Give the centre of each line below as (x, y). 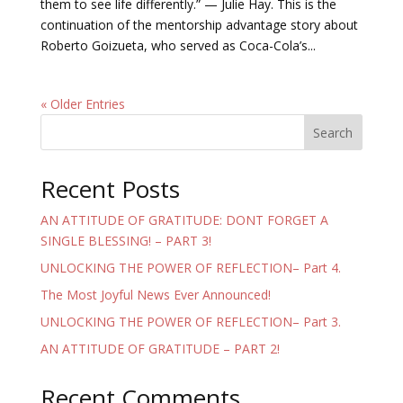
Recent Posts (110, 189)
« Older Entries (82, 104)
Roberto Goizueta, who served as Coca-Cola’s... (178, 46)
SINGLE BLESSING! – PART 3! (125, 241)
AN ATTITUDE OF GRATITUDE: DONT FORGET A (184, 220)
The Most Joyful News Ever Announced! (155, 295)
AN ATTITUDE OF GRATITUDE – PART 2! (160, 349)
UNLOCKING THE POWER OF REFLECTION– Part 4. (190, 268)
